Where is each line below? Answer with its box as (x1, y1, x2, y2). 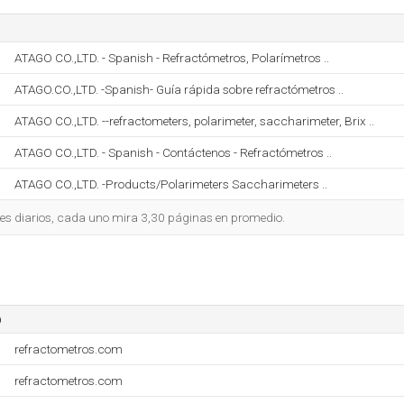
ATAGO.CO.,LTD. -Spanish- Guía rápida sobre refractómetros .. (14, 82, 344, 96)
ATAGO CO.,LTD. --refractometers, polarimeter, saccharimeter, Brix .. (14, 114, 374, 128)
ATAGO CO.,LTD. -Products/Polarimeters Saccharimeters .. (14, 177, 327, 191)
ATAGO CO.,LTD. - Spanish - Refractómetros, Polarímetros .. (14, 50, 329, 65)
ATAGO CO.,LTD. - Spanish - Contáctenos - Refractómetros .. (14, 145, 332, 160)
